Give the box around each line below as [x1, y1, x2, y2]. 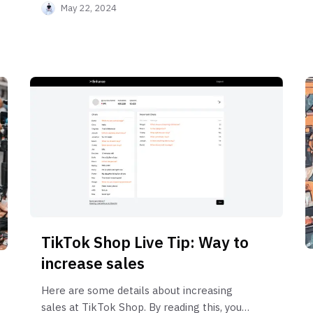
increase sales [41, 252, 145, 273]
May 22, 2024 [60, 1, 117, 14]
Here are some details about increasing [41, 283, 233, 297]
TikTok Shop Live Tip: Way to [41, 231, 249, 252]
